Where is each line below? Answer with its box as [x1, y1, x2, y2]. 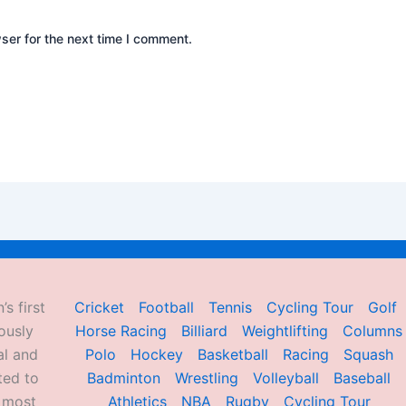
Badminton [87, 369, 161, 387]
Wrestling [175, 369, 239, 387]
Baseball [333, 369, 391, 387]
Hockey [130, 345, 183, 363]
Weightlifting [242, 322, 329, 340]
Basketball [197, 345, 268, 363]
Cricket [73, 298, 124, 316]
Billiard [181, 322, 228, 340]
